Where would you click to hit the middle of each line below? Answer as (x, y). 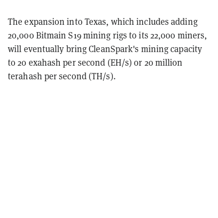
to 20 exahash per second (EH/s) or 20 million (95, 62)
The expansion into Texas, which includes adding (103, 21)
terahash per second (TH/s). (62, 76)
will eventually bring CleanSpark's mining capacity (105, 48)
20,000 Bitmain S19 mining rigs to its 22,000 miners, (108, 35)
